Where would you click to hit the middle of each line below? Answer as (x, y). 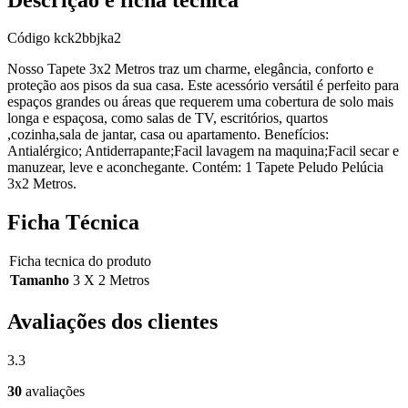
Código (31, 38)
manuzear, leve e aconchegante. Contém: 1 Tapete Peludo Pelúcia (195, 168)
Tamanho (40, 280)
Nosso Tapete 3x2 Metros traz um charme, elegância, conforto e (190, 69)
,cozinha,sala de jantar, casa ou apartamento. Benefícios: (168, 135)
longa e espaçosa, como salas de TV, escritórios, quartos (168, 118)
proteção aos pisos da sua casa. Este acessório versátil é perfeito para (203, 86)
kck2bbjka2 (87, 38)
